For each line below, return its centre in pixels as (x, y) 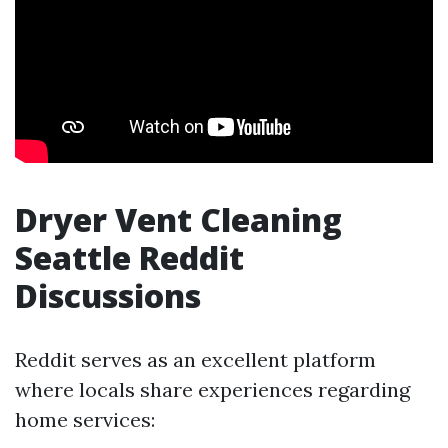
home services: (85, 419)
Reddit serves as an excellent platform (195, 359)
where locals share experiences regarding (212, 389)
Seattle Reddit (129, 257)
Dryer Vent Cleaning (178, 219)
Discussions (108, 295)
